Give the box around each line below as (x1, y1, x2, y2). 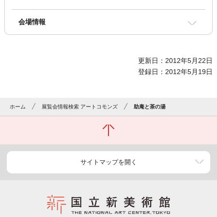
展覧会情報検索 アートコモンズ (42, 104, 118, 110)
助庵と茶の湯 (134, 104, 166, 110)
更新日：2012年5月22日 (138, 57, 213, 65)
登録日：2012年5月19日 (138, 68, 213, 76)
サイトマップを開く (80, 158, 137, 166)
